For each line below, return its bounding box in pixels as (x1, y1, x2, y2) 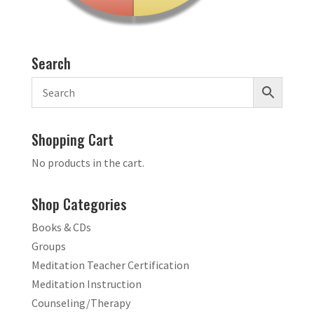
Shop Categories (31, 193, 127, 215)
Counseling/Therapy (31, 296, 130, 310)
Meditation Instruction (31, 277, 142, 292)
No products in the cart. (31, 156, 144, 170)
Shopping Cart (31, 129, 114, 151)
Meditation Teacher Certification (31, 258, 189, 273)
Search (31, 53, 71, 74)
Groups (31, 239, 66, 254)
